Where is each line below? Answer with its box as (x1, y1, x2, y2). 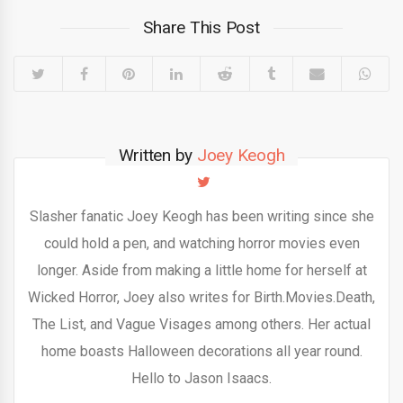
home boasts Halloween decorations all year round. (40, 343, 363, 361)
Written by (118, 145, 197, 166)
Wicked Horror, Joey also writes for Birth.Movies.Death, (28, 289, 375, 307)
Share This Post (143, 17, 260, 39)
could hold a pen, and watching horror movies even (43, 235, 360, 253)
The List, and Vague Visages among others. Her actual (32, 316, 371, 334)
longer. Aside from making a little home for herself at (36, 262, 367, 280)
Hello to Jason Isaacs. (131, 370, 272, 388)
